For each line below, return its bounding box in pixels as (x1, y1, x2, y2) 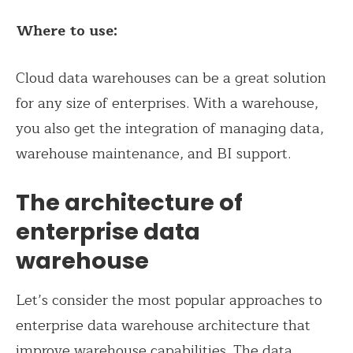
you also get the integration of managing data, (16, 116, 324, 140)
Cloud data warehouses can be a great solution (16, 65, 326, 90)
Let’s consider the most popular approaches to (16, 288, 322, 312)
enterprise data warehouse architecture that (16, 313, 310, 337)
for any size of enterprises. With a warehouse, (16, 91, 318, 115)
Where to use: (16, 18, 117, 43)
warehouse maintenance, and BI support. (16, 141, 291, 165)
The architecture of (16, 187, 243, 219)
